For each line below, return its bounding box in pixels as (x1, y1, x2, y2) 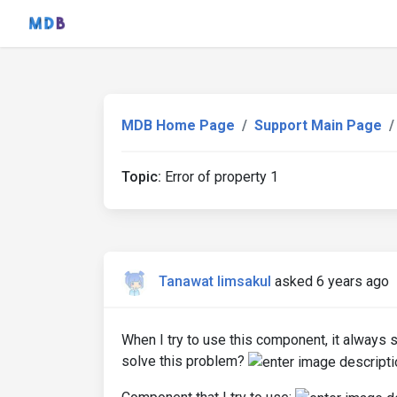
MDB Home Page (121, 117, 235, 134)
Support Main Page (254, 117, 382, 134)
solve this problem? (121, 353, 248, 370)
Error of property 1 (161, 168, 278, 185)
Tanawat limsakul (159, 273, 271, 291)
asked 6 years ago (275, 273, 389, 291)
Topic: (121, 168, 161, 185)
